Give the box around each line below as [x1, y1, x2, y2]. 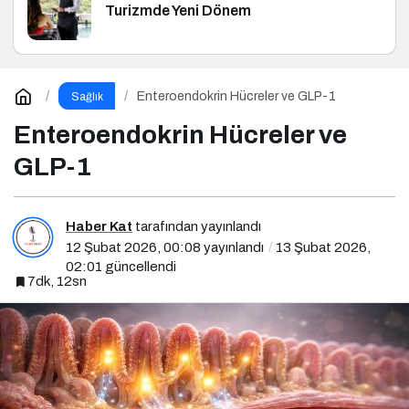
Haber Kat [66, 218, 132, 234]
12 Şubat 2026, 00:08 [66, 239, 201, 255]
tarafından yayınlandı [132, 218, 261, 234]
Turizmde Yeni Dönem [105, 3, 252, 19]
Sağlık [70, 90, 103, 104]
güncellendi [102, 258, 176, 274]
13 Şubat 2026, [276, 239, 371, 255]
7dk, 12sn [27, 273, 87, 288]
